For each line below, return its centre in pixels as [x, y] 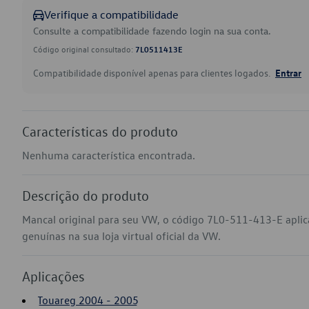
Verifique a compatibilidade [111, 14]
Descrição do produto [86, 195]
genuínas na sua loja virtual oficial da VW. [121, 236]
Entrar [288, 72]
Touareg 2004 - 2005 [88, 300]
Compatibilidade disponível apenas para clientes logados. [153, 73]
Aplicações [53, 276]
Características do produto [100, 131]
